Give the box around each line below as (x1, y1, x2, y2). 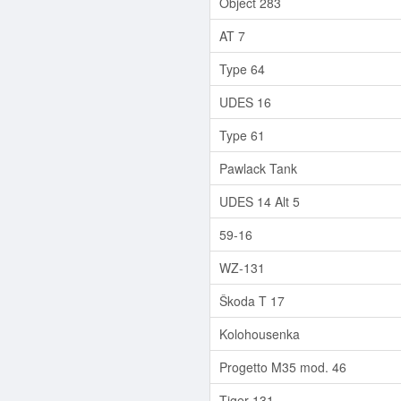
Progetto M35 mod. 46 (219, 357, 346, 376)
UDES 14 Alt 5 (219, 192, 300, 210)
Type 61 (219, 125, 265, 144)
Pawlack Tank (219, 158, 297, 177)
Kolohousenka (219, 324, 300, 343)
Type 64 (219, 59, 265, 78)
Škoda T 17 (219, 291, 285, 310)
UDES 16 (219, 92, 271, 111)
